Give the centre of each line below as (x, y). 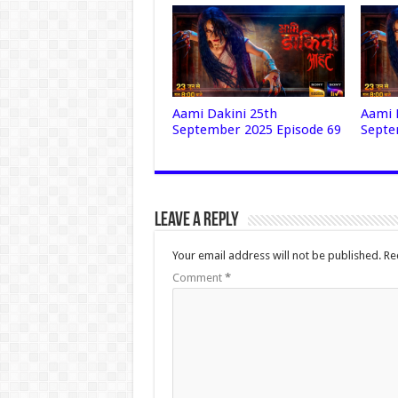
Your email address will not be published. (276, 256)
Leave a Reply (196, 221)
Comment (198, 278)
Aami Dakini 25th (224, 114)
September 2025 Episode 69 (256, 130)
